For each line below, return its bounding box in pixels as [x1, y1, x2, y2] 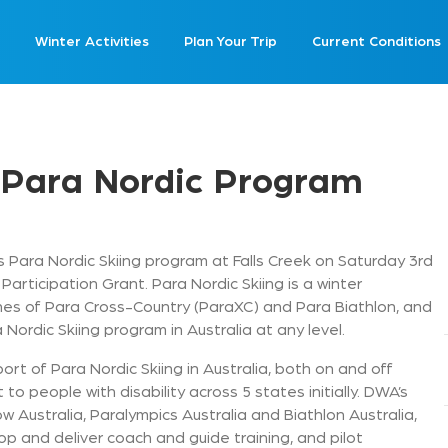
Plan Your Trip [183, 31, 277, 49]
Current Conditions [311, 31, 441, 49]
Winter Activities [34, 31, 149, 49]
